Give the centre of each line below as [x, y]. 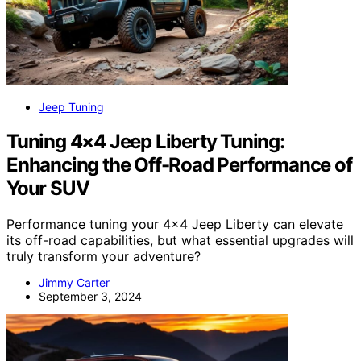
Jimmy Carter [74, 283]
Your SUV [48, 189]
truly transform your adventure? [104, 257]
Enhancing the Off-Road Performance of [179, 165]
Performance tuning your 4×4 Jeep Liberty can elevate [175, 224]
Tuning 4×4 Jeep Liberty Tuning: [145, 142]
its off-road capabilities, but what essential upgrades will [180, 241]
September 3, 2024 [90, 297]
